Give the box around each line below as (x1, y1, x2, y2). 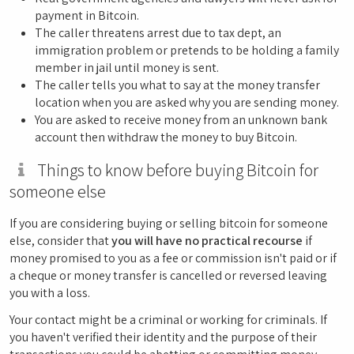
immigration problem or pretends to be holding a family (35, 42, 339, 58)
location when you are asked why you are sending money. (35, 94, 339, 111)
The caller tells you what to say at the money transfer (35, 77, 320, 93)
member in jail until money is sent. (35, 59, 219, 76)
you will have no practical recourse (111, 232, 303, 249)
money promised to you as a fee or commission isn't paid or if (9, 250, 337, 266)
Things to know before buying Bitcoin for (33, 158, 318, 181)
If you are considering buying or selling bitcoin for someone (9, 215, 328, 232)
